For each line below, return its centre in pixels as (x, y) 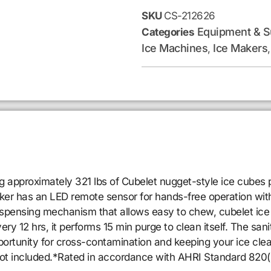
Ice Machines (175, 48)
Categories (168, 32)
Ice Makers (240, 48)
